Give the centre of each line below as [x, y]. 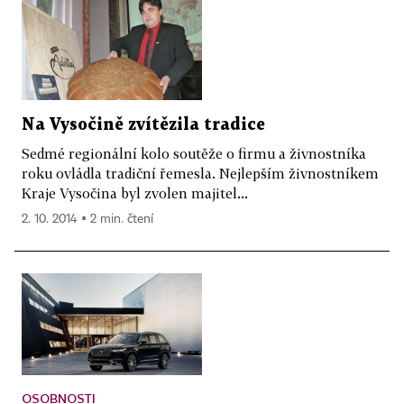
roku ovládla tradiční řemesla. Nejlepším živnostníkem [200, 173]
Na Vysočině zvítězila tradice [143, 124]
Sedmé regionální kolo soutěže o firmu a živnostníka [194, 153]
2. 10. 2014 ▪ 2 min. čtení [87, 219]
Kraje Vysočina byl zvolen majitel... [135, 193]
